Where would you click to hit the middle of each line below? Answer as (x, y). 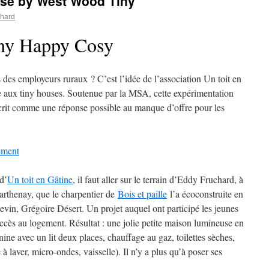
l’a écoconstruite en (205, 194)
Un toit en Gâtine (40, 179)
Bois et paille (142, 194)
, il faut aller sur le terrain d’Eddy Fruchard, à (158, 179)
